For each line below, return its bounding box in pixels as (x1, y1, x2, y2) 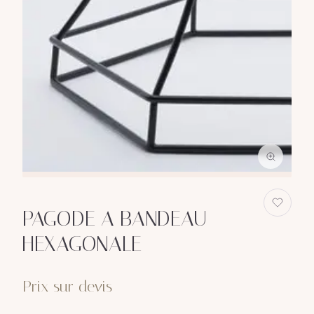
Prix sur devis (22, 277, 112, 296)
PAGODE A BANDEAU (22, 205, 207, 231)
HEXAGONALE (22, 231, 142, 257)
